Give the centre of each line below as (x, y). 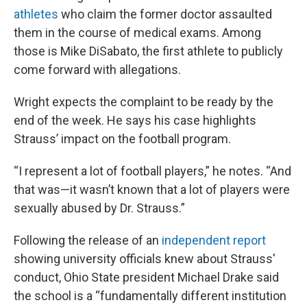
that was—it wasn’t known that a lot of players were (152, 189)
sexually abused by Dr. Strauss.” (99, 208)
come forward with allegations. (97, 70)
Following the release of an (86, 240)
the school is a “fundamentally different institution (150, 296)
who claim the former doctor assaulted (165, 14)
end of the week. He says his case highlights (135, 120)
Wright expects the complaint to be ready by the (144, 102)
